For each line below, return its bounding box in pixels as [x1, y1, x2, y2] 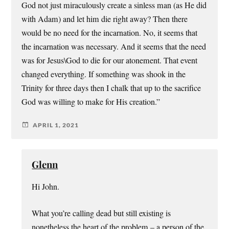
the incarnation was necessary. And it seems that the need [21, 41, 207, 53]
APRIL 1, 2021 [33, 121, 79, 129]
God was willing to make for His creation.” [21, 96, 161, 108]
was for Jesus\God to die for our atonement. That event [21, 55, 198, 66]
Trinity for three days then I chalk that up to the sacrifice [21, 82, 201, 94]
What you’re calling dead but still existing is [32, 207, 171, 219]
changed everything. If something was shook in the [21, 68, 186, 80]
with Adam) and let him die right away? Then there [21, 13, 188, 25]
